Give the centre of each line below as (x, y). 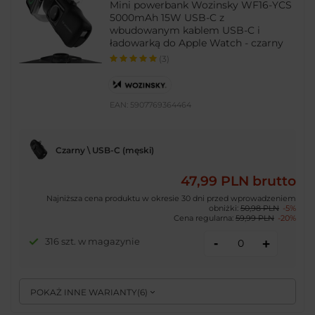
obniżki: (225, 208)
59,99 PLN (255, 218)
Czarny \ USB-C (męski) (104, 150)
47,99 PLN (215, 181)
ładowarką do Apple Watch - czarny (197, 43)
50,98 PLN (260, 208)
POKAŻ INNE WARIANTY (84, 292)
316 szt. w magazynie (92, 242)
